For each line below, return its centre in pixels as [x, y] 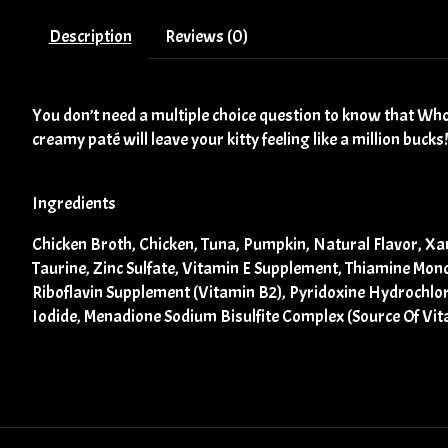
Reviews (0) [206, 35]
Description [90, 35]
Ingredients [74, 203]
